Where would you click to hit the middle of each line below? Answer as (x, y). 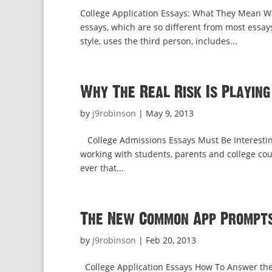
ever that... (102, 168)
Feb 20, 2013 (171, 240)
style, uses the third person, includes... (159, 41)
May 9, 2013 (170, 113)
